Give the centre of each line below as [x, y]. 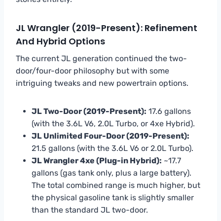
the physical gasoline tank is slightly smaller [113, 197]
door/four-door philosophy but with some [92, 71]
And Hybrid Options [60, 41]
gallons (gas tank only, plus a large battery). [111, 173]
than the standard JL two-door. [90, 210]
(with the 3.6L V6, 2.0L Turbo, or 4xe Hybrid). [113, 123]
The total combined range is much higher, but [116, 185]
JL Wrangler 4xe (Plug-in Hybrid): [97, 160]
